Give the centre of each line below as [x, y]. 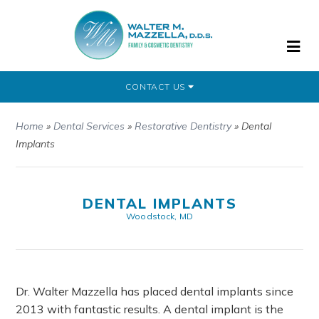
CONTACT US [156, 87]
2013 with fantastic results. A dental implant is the [150, 309]
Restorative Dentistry [183, 126]
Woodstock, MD [159, 216]
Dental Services [89, 126]
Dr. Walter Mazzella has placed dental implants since [155, 291]
